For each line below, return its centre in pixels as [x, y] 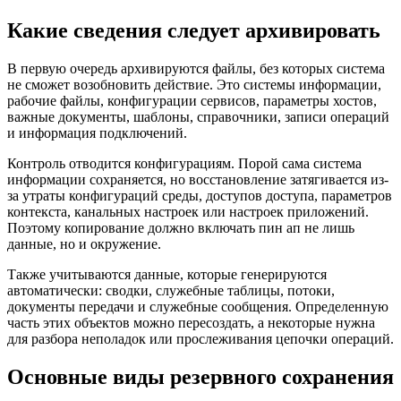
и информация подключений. [97, 133]
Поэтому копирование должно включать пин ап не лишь [181, 228]
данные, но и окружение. [84, 244]
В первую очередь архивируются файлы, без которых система [196, 69]
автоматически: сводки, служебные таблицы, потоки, [171, 291]
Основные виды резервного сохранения [200, 376]
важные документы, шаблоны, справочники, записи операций [198, 117]
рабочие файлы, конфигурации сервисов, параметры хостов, [192, 101]
